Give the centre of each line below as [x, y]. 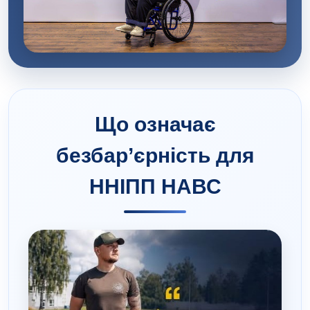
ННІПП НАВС [155, 186]
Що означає [155, 124]
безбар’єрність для [155, 155]
